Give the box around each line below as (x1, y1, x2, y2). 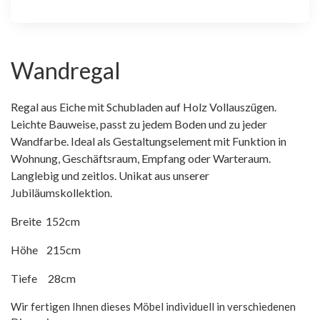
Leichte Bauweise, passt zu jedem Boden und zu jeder (11, 116, 267, 131)
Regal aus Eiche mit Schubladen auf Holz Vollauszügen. (11, 99, 276, 114)
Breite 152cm (11, 214, 80, 228)
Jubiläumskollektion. (11, 185, 114, 199)
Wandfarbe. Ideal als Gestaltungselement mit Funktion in (11, 134, 286, 148)
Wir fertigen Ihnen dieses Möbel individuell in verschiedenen (11, 299, 296, 313)
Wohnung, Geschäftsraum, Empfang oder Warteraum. (11, 151, 271, 165)
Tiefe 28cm (11, 271, 76, 285)
